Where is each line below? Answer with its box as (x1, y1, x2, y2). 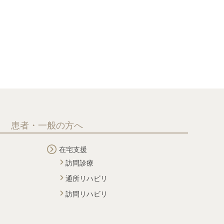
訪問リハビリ (65, 190, 107, 198)
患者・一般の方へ (11, 120, 83, 130)
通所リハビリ (65, 174, 107, 182)
